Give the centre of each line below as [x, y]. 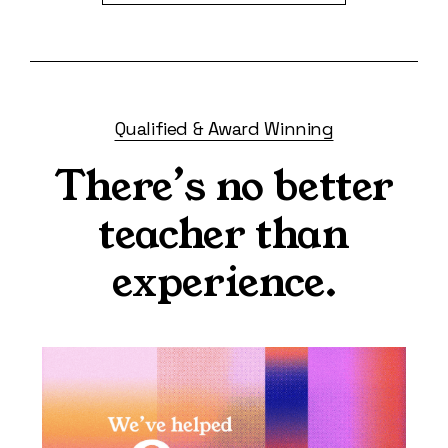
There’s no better [224, 186]
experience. [224, 282]
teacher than [224, 234]
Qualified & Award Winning [224, 128]
